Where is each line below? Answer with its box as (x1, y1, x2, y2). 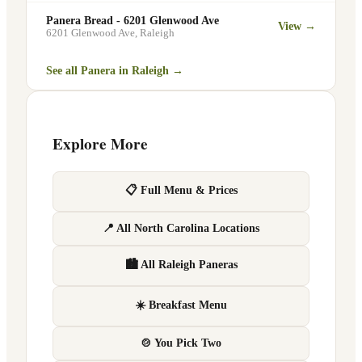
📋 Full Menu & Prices (124, 183, 238, 196)
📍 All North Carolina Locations (103, 221, 259, 234)
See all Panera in (46, 65, 132, 78)
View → (278, 20, 316, 33)
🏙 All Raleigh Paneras (124, 258, 238, 271)
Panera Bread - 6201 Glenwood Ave (46, 14, 219, 27)
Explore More (53, 132, 148, 155)
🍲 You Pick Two (141, 336, 221, 349)
